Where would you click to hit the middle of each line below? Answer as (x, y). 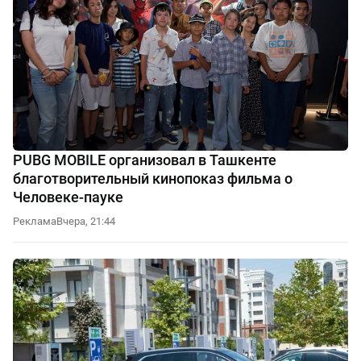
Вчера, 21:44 (86, 222)
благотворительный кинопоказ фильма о (153, 179)
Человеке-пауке (68, 197)
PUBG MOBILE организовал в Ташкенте (145, 160)
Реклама (35, 222)
